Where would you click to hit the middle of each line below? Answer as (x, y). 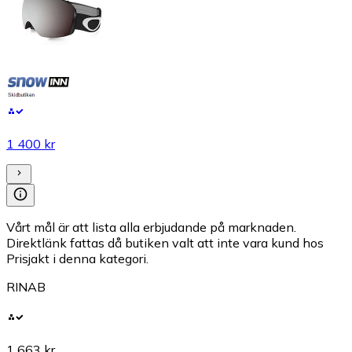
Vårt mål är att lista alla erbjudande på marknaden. (151, 227)
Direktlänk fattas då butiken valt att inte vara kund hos (165, 242)
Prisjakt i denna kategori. (77, 258)
